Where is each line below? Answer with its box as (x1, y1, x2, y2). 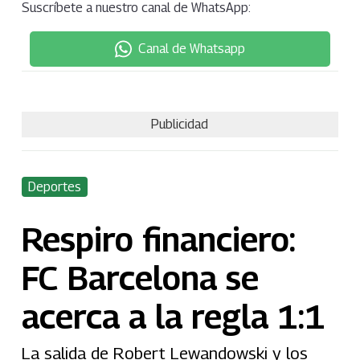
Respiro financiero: (21, 219, 295, 259)
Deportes (27, 178, 81, 194)
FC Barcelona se (21, 257, 259, 297)
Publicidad (151, 117, 209, 133)
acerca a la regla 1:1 (21, 296, 325, 336)
